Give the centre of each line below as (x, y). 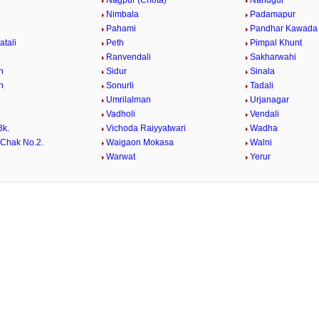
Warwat (121, 157)
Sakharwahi (273, 57)
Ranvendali (129, 57)
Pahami (121, 28)
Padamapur (272, 14)
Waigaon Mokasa (140, 142)
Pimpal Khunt (276, 43)
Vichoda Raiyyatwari (146, 128)
